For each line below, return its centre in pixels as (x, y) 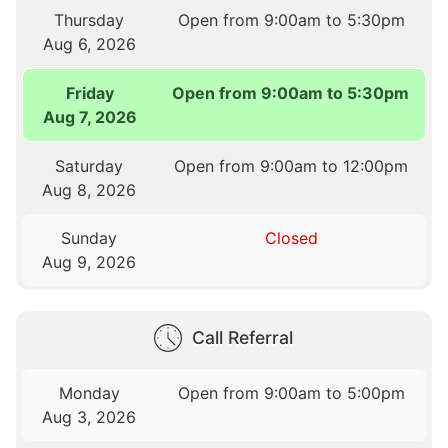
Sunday (89, 237)
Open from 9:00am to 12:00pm (291, 165)
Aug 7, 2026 (89, 116)
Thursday (89, 19)
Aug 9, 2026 (89, 261)
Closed (291, 237)
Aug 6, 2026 (89, 43)
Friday (89, 92)
